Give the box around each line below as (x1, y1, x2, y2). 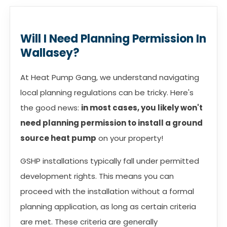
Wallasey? (20, 45, 80, 61)
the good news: (20, 102, 81, 113)
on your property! (96, 132, 165, 143)
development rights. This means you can (20, 170, 174, 181)
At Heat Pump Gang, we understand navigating (20, 71, 199, 83)
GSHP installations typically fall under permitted (20, 155, 199, 166)
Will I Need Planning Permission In (20, 30, 206, 47)
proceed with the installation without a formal (20, 185, 194, 197)
